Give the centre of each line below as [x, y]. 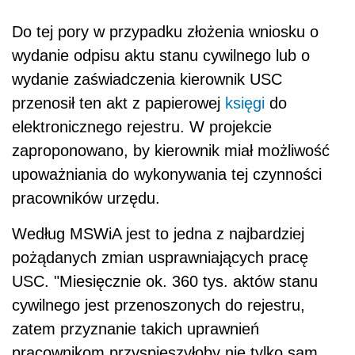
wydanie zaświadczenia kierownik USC [147, 79]
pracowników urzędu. [86, 198]
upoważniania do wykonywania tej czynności [167, 174]
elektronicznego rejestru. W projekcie [142, 126]
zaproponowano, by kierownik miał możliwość [171, 150]
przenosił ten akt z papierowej [118, 103]
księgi [245, 103]
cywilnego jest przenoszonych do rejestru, [158, 305]
